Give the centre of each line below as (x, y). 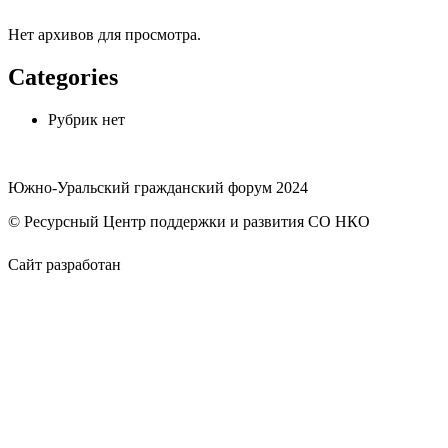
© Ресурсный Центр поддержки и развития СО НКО (189, 222)
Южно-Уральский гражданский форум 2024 (158, 188)
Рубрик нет (86, 120)
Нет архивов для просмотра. (104, 35)
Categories (63, 77)
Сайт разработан (66, 265)
